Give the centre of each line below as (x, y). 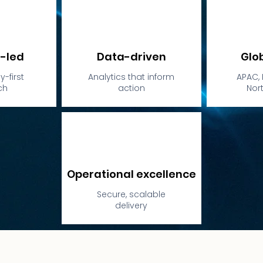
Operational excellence (131, 174)
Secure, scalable (131, 194)
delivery (131, 205)
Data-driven (131, 57)
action (131, 88)
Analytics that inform (131, 77)
